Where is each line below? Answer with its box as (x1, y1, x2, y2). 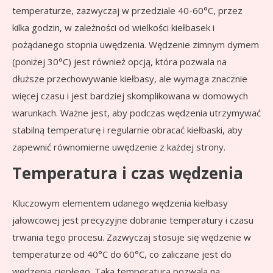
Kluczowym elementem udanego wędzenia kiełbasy (12, 197, 228, 210)
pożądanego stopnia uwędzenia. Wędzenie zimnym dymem (12, 38, 259, 51)
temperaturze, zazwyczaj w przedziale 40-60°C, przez (12, 4, 243, 17)
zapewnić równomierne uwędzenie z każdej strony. (12, 141, 225, 154)
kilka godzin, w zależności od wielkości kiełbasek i (12, 21, 214, 34)
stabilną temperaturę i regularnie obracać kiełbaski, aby (12, 124, 243, 136)
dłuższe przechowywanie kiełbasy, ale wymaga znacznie (12, 73, 247, 85)
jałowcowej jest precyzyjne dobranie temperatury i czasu (12, 214, 253, 227)
